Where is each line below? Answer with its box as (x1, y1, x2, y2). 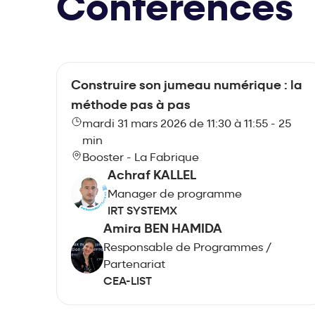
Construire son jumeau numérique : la (71, 79, 302, 94)
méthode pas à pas (71, 99, 191, 113)
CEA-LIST (103, 276, 153, 288)
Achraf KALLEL (108, 169, 196, 184)
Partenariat (103, 259, 166, 271)
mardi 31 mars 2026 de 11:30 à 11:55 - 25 (82, 119, 291, 131)
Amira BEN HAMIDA (103, 223, 223, 237)
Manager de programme (108, 189, 242, 201)
